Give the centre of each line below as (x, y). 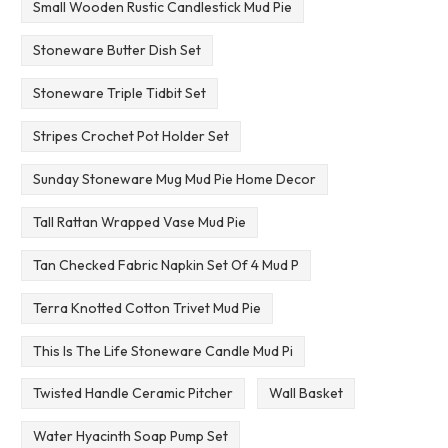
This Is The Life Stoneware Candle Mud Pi (162, 350)
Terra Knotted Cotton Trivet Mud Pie (146, 307)
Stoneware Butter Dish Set (116, 49)
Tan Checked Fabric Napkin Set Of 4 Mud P (165, 264)
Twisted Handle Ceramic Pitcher (132, 393)
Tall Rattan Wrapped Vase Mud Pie (139, 221)
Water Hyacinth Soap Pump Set (130, 436)
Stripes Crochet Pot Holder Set (130, 135)
